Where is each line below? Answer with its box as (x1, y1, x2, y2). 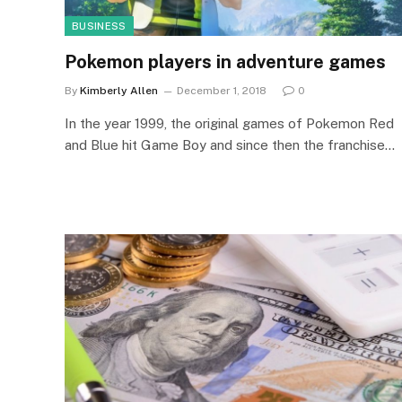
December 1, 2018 (177, 84, 267, 97)
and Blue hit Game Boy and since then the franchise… (65, 137, 395, 153)
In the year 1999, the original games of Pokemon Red (65, 116, 394, 131)
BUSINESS (72, 21, 127, 31)
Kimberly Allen (80, 84, 158, 97)
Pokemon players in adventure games (65, 51, 386, 73)
